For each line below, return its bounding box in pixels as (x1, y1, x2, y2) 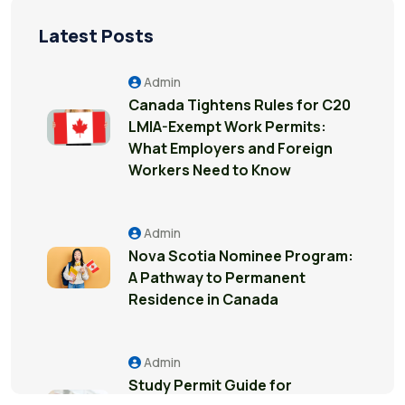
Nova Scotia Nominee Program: (128, 246, 353, 266)
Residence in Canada (128, 289, 278, 309)
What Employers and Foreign (128, 138, 333, 158)
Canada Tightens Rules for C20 (128, 95, 351, 115)
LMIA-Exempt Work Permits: (128, 117, 326, 137)
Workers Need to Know (128, 160, 291, 180)
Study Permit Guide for (128, 375, 292, 395)
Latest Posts (38, 24, 154, 48)
